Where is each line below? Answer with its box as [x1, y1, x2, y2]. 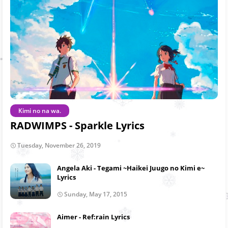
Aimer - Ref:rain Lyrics [57, 212, 130, 221]
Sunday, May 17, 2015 [64, 189, 127, 198]
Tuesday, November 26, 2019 [17, 140, 101, 150]
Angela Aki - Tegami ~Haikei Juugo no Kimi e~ [57, 163, 205, 173]
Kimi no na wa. [18, 106, 61, 115]
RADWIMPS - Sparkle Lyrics [10, 118, 145, 132]
